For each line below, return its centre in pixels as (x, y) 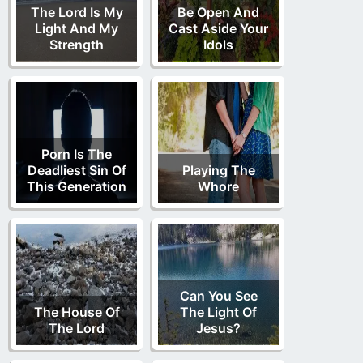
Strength (77, 45)
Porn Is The (77, 154)
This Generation (77, 187)
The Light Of (218, 312)
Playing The (218, 171)
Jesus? (218, 329)
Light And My (77, 29)
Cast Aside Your (218, 29)
